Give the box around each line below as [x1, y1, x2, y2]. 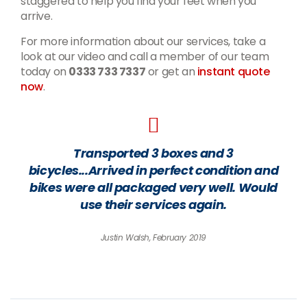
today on [21, 64, 69, 80]
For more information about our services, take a [21, 34, 266, 50]
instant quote [197, 64, 270, 80]
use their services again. [80, 196, 227, 214]
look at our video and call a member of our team [21, 49, 269, 65]
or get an [145, 64, 197, 80]
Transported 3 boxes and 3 [73, 145, 234, 162]
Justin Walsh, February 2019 [100, 232, 207, 244]
